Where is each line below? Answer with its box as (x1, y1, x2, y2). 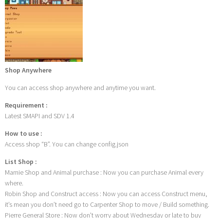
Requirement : (5, 101, 48, 110)
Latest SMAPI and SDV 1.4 (5, 111, 74, 121)
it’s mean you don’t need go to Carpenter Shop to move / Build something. (5, 200, 209, 209)
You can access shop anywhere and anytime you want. (5, 83, 156, 92)
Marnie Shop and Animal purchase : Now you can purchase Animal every (5, 168, 203, 177)
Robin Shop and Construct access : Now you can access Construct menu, (5, 189, 207, 199)
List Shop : (5, 157, 37, 166)
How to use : (5, 129, 42, 138)
